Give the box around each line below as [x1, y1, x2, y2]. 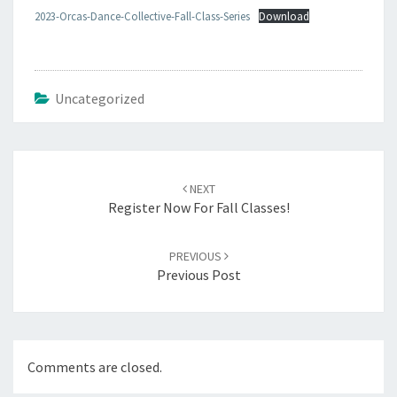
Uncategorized [55, 90, 144, 107]
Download [258, 9, 309, 23]
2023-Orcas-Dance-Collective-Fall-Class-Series [35, 9, 250, 23]
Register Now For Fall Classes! [107, 198, 290, 216]
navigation [12, 169, 102, 193]
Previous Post [156, 266, 241, 284]
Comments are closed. [27, 358, 162, 377]
